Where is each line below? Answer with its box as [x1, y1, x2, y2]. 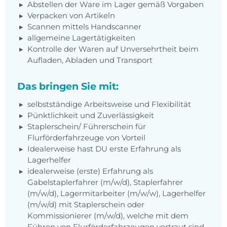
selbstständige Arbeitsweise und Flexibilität [27, 99, 191, 109]
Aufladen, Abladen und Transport [27, 55, 153, 65]
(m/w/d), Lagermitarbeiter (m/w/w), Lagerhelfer [27, 188, 206, 199]
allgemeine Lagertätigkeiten [27, 33, 135, 43]
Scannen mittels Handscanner [27, 22, 141, 32]
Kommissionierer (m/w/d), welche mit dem [27, 211, 188, 221]
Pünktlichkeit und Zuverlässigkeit [27, 110, 154, 121]
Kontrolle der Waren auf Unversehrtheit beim [27, 44, 199, 54]
